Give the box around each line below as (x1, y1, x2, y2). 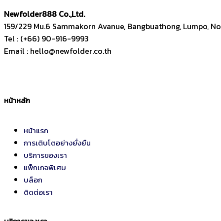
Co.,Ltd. (59, 8, 85, 20)
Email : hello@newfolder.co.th (4, 45, 111, 57)
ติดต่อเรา (24, 186, 53, 198)
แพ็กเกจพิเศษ (24, 161, 66, 173)
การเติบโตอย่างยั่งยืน (24, 137, 91, 148)
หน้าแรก (24, 124, 48, 136)
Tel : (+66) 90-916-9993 (4, 33, 89, 45)
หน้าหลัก (4, 95, 30, 107)
